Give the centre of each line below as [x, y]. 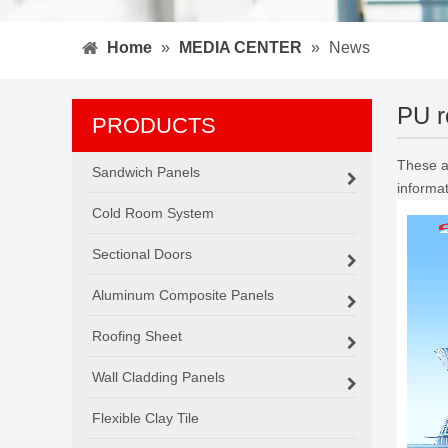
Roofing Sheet [137, 336]
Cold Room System [153, 213]
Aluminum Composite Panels [183, 295]
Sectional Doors [142, 254]
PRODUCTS [154, 125]
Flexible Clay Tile [145, 418]
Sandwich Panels [146, 172]
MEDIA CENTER [240, 47]
